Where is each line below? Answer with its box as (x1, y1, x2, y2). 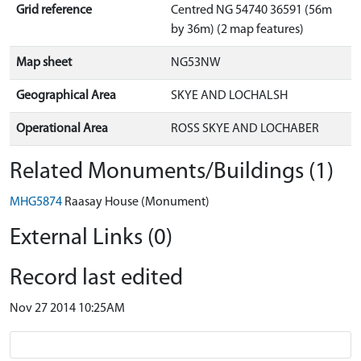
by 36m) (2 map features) (171, 23, 304, 36)
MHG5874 (10, 195, 62, 209)
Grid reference (16, 3, 92, 17)
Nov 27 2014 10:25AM (10, 301, 125, 315)
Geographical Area (16, 89, 116, 102)
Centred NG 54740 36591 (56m (171, 3, 332, 17)
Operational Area (16, 122, 108, 135)
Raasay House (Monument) (64, 195, 210, 209)
